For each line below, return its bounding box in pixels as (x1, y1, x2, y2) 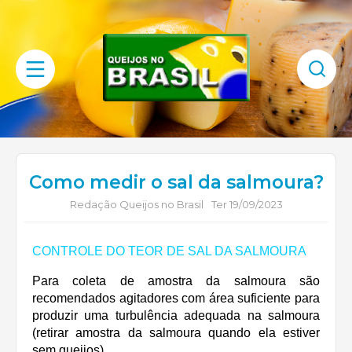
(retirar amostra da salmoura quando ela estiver (32, 326, 320, 339)
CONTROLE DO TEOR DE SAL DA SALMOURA (32, 244, 306, 258)
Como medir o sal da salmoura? (28, 171, 324, 193)
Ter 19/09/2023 (211, 198, 283, 211)
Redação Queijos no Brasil (69, 198, 203, 211)
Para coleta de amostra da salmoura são (32, 274, 320, 288)
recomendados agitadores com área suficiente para (32, 291, 320, 305)
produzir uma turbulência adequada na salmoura (32, 309, 320, 322)
